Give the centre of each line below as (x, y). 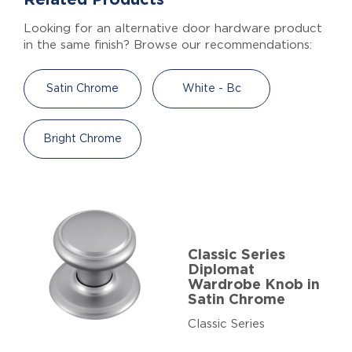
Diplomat (221, 270)
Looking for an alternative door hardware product (173, 28)
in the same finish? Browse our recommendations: (168, 45)
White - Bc (211, 88)
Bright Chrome (82, 139)
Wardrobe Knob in (254, 285)
